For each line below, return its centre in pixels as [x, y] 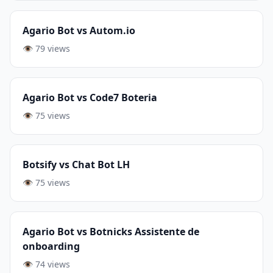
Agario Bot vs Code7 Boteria [90, 97]
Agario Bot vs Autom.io [79, 30]
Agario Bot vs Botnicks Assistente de [111, 232]
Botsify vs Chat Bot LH [76, 165]
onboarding [51, 246]
